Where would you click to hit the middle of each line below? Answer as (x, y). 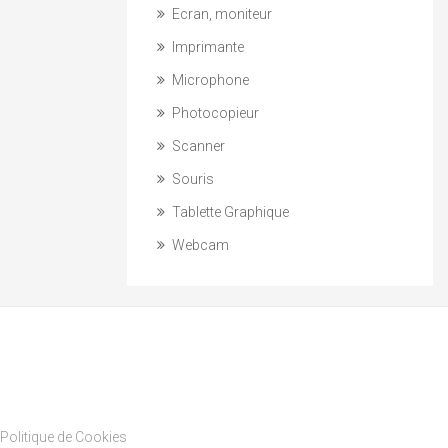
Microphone (209, 80)
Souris (191, 179)
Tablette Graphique (229, 212)
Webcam (199, 245)
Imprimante (206, 47)
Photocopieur (214, 113)
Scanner (197, 146)
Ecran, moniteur (220, 14)
